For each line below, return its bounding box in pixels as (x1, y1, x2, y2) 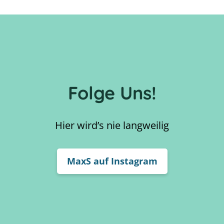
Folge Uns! (67, 81, 156, 104)
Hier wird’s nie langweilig (55, 118, 169, 132)
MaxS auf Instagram (66, 155, 157, 167)
